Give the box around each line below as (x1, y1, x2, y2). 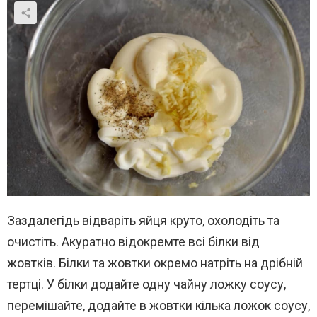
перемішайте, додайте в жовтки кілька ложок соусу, (7, 298, 310, 313)
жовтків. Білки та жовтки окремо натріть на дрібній (7, 255, 303, 271)
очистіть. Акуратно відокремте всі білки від (7, 234, 260, 250)
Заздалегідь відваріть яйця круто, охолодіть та (7, 213, 279, 229)
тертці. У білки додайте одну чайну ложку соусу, (7, 277, 286, 292)
